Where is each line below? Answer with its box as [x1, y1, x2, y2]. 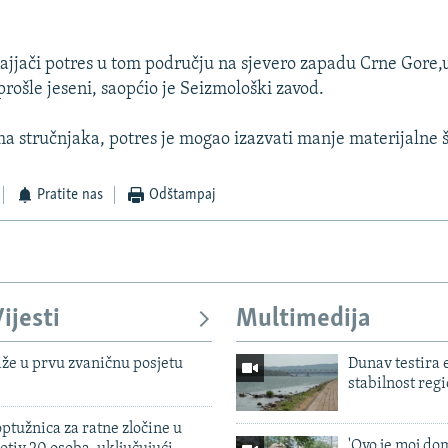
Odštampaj [148, 187, 216, 204]
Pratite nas [37, 187, 104, 204]
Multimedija [236, 306, 371, 334]
